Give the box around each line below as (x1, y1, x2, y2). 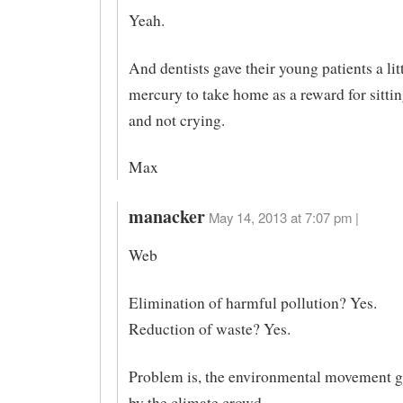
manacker (128, 203, 205, 230)
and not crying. (128, 109, 225, 130)
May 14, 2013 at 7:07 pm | (208, 208, 359, 228)
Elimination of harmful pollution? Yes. (128, 291, 377, 313)
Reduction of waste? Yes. (128, 318, 291, 339)
